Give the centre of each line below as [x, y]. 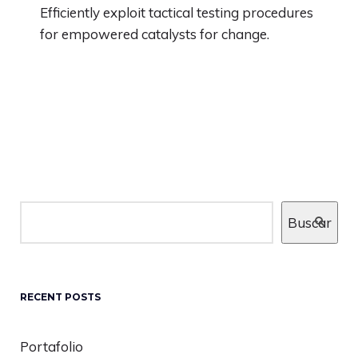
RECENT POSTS [60, 297]
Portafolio [52, 346]
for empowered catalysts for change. [155, 34]
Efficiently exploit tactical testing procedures [177, 12]
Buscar [310, 222]
